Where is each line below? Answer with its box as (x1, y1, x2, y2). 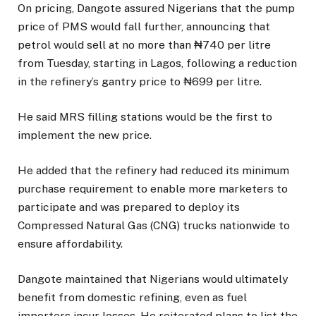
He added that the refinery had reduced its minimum (18, 164, 289, 178)
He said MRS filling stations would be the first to (18, 110, 272, 124)
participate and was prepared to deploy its (18, 200, 240, 214)
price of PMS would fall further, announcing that (18, 19, 270, 33)
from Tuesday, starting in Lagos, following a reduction (18, 56, 297, 70)
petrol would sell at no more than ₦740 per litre (18, 37, 271, 51)
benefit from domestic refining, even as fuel (18, 291, 247, 305)
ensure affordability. (18, 237, 123, 251)
